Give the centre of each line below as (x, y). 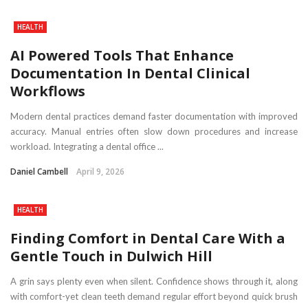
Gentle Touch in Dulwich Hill (111, 256)
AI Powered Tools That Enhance (122, 56)
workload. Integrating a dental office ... (87, 147)
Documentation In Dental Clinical (130, 74)
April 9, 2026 (100, 172)
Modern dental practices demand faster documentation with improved (154, 117)
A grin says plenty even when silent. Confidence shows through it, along (154, 282)
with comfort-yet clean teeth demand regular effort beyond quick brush (154, 297)
